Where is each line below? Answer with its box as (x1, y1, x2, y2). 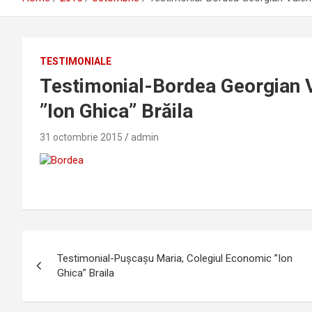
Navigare (22, 231, 110, 258)
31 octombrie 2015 (40, 132, 123, 143)
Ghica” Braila (57, 267, 114, 280)
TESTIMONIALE (40, 56, 111, 68)
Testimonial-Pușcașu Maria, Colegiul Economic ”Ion (57, 252, 292, 265)
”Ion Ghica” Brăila (40, 100, 193, 123)
